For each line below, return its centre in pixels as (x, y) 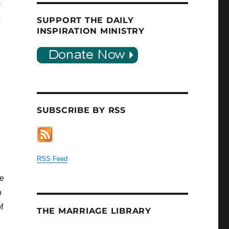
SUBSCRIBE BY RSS (81, 110)
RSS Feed (52, 159)
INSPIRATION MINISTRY (90, 31)
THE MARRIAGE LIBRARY (94, 211)
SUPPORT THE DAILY (85, 20)
